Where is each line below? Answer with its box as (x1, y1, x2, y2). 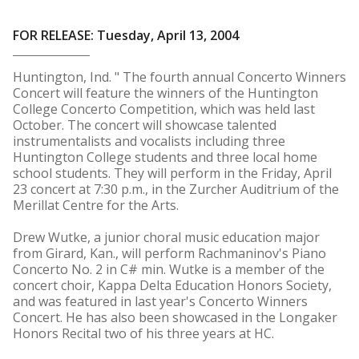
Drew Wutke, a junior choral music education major (13, 228, 320, 246)
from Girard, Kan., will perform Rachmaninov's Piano (13, 244, 326, 262)
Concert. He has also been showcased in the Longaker (13, 309, 337, 326)
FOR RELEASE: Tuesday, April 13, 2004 (13, 26, 239, 44)
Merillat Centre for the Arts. (13, 196, 179, 214)
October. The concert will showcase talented (13, 116, 276, 134)
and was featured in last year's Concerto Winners (13, 292, 308, 310)
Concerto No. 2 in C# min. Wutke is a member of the (13, 260, 325, 278)
